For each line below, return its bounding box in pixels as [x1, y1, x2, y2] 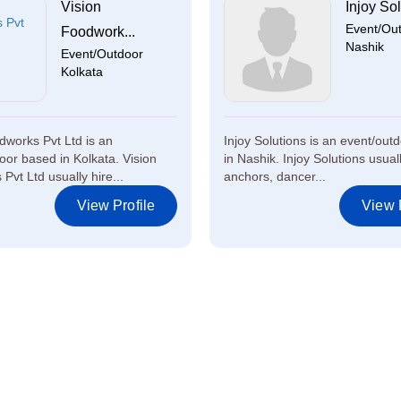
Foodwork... [60, 24, 135, 39]
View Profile [76, 198, 155, 213]
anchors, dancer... [224, 169, 326, 183]
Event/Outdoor [60, 47, 143, 61]
